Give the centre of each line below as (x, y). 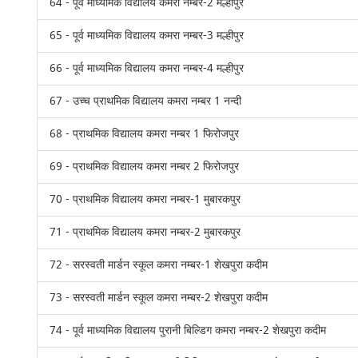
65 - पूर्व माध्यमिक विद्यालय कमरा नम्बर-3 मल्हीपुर (147, 36)
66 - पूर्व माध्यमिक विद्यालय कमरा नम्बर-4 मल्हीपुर (147, 68)
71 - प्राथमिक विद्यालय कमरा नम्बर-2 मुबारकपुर (145, 232)
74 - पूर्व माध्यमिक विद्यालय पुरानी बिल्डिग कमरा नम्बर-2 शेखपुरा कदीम (188, 330)
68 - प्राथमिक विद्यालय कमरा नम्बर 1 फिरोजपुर (145, 134)
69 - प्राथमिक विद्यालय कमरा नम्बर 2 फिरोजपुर (145, 167)
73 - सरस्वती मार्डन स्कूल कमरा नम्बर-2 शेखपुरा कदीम (159, 298)
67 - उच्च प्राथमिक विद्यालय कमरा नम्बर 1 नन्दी (146, 101)
